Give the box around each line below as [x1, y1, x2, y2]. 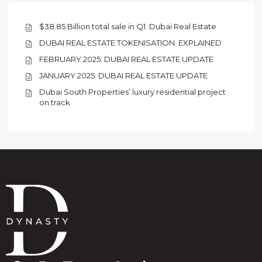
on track [39, 98, 71, 108]
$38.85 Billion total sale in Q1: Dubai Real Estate [39, 22, 217, 32]
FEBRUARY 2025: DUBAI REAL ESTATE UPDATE [39, 54, 214, 64]
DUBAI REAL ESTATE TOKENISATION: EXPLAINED [39, 38, 222, 48]
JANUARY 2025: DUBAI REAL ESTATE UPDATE [39, 71, 208, 81]
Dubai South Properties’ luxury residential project [39, 87, 226, 97]
